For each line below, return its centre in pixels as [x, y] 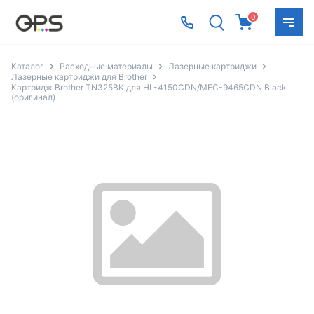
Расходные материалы [106, 66]
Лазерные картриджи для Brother [79, 77]
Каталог [28, 66]
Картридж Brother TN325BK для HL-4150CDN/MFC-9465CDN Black [149, 88]
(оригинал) [33, 97]
